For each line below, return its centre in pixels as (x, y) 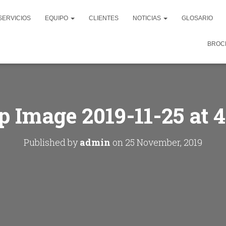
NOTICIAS (148, 18)
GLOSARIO (197, 18)
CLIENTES (104, 18)
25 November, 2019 (164, 142)
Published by (52, 142)
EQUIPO (57, 18)
